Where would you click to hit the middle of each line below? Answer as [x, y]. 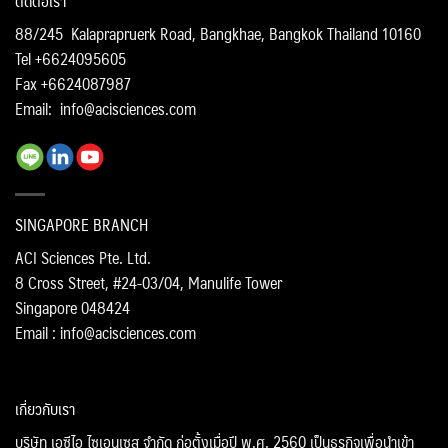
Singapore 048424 [72, 308]
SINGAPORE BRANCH [81, 225]
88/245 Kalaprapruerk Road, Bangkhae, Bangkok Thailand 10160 [218, 34]
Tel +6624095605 [70, 59]
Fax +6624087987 [73, 84]
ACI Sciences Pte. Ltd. [83, 258]
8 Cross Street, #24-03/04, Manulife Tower [148, 283]
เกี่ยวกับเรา [45, 408]
